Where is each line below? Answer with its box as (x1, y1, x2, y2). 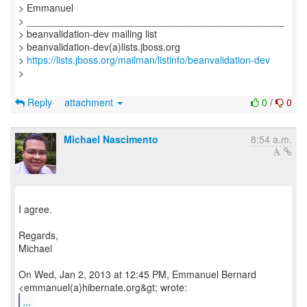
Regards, (19, 228, 58, 242)
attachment (64, 95, 116, 109)
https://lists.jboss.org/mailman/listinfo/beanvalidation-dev (27, 53, 270, 66)
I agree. (19, 202, 52, 216)
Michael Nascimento (64, 132, 158, 146)
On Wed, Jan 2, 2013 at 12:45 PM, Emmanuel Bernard (19, 267, 256, 281)
